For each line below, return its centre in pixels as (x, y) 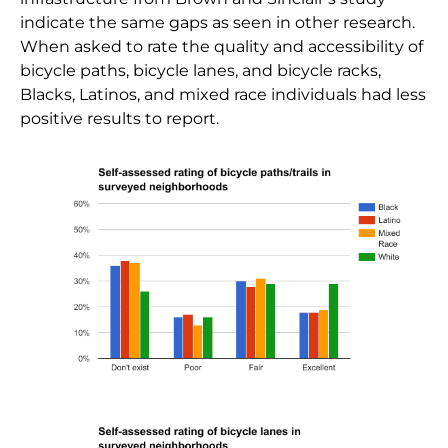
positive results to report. (120, 118)
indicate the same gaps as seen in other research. (218, 22)
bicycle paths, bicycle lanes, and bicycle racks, (201, 70)
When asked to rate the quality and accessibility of (222, 46)
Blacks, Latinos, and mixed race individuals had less (223, 94)
